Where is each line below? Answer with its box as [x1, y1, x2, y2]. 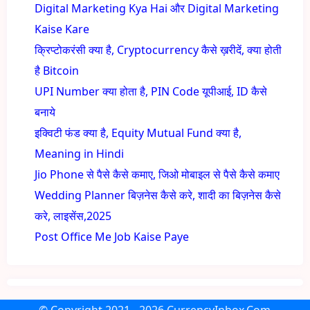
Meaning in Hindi [35, 145, 124, 161]
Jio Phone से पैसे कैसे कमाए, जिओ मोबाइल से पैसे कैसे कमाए [35, 166, 280, 182]
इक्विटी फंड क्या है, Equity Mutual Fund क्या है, [35, 125, 241, 140]
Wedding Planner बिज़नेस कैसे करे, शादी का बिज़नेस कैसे [35, 187, 281, 203]
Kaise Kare [35, 21, 89, 37]
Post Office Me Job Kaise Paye [35, 228, 189, 244]
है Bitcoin [35, 62, 79, 78]
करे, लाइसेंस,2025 [35, 208, 111, 224]
